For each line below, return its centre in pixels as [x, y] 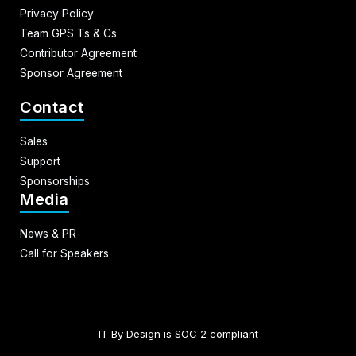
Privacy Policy [57, 14]
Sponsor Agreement [71, 74]
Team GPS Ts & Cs [68, 34]
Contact [52, 108]
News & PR [48, 234]
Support [40, 162]
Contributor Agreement [78, 54]
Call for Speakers [64, 254]
